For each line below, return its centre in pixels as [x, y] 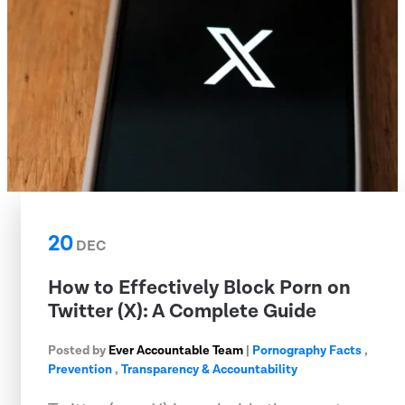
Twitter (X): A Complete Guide [182, 311]
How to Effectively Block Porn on [199, 287]
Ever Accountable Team [176, 350]
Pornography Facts [307, 350]
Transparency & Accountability [209, 369]
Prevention [80, 369]
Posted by [78, 350]
